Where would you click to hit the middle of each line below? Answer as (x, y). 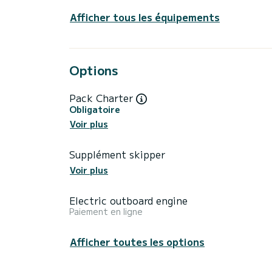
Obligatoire (95, 110)
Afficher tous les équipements (145, 17)
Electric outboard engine (128, 201)
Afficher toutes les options (137, 242)
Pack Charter (103, 97)
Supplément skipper (117, 155)
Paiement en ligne (106, 212)
